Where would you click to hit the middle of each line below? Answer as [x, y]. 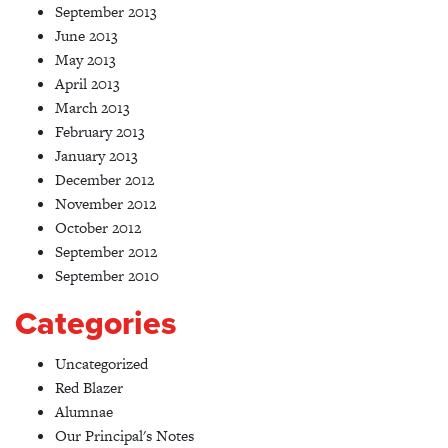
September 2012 [106, 252]
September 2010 [107, 276]
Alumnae [84, 412]
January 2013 [96, 156]
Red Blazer [89, 388]
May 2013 [85, 60]
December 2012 [104, 180]
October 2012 [98, 228]
